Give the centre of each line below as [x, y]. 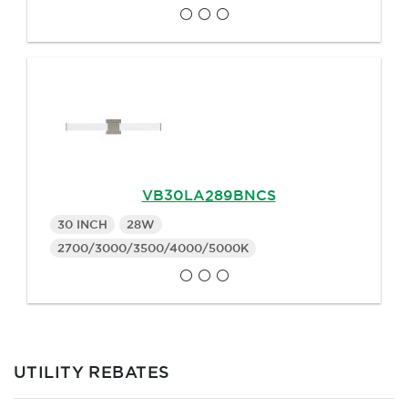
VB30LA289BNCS [209, 195]
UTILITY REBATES [92, 372]
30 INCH [82, 224]
